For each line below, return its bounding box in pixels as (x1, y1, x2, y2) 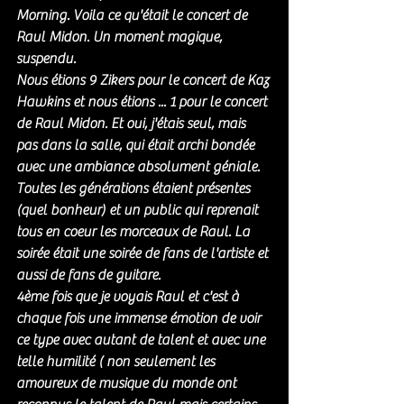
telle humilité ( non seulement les (16, 353, 218, 371)
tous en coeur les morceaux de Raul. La (16, 224, 253, 241)
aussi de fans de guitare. (16, 267, 161, 284)
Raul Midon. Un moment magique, (16, 29, 225, 46)
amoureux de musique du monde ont (16, 375, 240, 392)
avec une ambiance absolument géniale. (16, 159, 263, 176)
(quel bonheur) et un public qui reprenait (16, 202, 262, 219)
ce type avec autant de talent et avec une (16, 332, 269, 349)
